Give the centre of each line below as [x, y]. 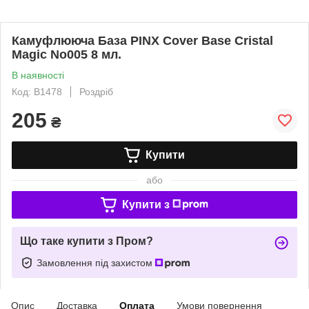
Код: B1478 [37, 92]
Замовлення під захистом [96, 262]
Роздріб [96, 92]
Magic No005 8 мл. [67, 54]
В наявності [38, 75]
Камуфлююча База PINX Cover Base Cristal [142, 41]
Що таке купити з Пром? [87, 241]
